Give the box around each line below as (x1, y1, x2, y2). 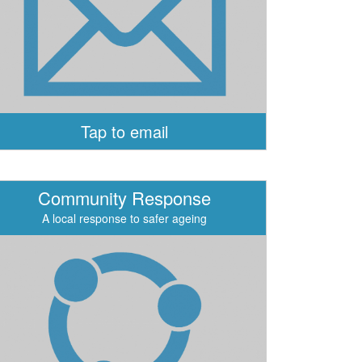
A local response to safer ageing (42, 210, 208, 226)
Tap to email (81, 120, 169, 143)
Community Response (38, 185, 212, 210)
